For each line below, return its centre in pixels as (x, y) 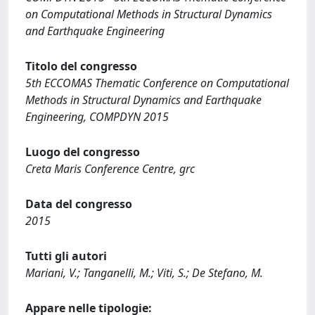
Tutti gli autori (66, 256)
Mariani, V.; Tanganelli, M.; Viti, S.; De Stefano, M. (144, 273)
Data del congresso (79, 204)
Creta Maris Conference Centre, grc (110, 169)
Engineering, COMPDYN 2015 (97, 117)
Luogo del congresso (83, 152)
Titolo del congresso (81, 66)
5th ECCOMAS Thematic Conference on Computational (157, 83)
